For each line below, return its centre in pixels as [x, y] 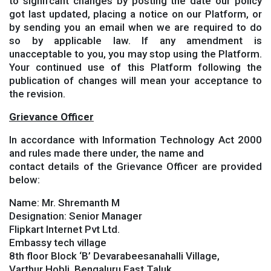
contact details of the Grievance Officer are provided [135, 166]
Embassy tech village [58, 243]
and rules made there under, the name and [106, 153]
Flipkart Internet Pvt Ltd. [64, 229]
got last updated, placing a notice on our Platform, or [135, 14]
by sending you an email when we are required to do [135, 27]
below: [24, 180]
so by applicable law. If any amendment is [135, 41]
